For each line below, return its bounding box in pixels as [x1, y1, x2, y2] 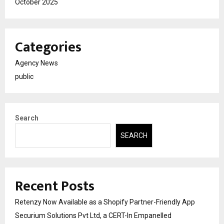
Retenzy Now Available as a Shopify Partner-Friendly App [15, 198, 195, 206]
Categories [15, 35, 81, 59]
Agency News [15, 58, 58, 67]
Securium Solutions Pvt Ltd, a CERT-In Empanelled [15, 211, 171, 220]
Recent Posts [15, 174, 94, 198]
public [15, 72, 33, 80]
